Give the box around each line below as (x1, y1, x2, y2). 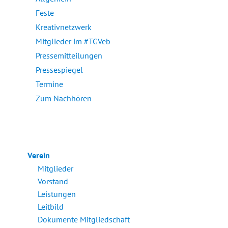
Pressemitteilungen (36, 50, 103, 61)
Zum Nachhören (36, 93, 92, 104)
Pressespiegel (36, 65, 83, 75)
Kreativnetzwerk (36, 22, 92, 33)
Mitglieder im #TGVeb (36, 36, 111, 47)
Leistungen (38, 189, 76, 199)
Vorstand (38, 176, 69, 187)
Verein (27, 150, 50, 161)
